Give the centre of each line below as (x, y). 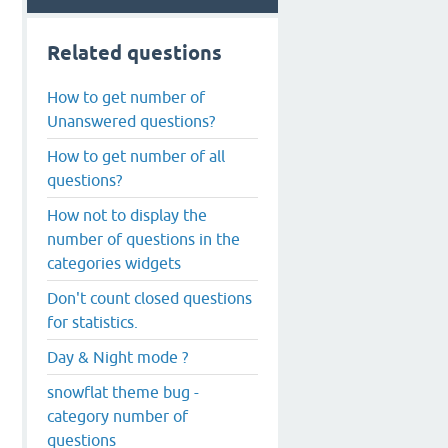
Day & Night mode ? (117, 356)
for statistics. (92, 321)
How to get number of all (136, 155)
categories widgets (114, 262)
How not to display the (127, 214)
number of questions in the (143, 238)
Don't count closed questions (149, 297)
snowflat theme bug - (123, 391)
